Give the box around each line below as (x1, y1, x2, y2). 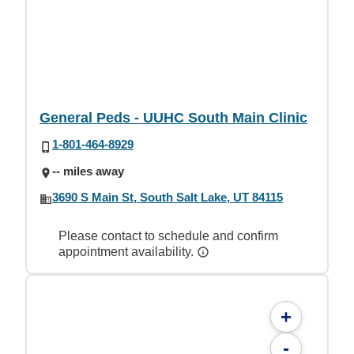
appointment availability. (58, 245, 197, 258)
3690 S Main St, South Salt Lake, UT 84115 (52, 190, 283, 204)
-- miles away (52, 164, 124, 178)
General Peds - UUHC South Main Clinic (40, 110, 307, 126)
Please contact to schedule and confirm (58, 229, 278, 243)
